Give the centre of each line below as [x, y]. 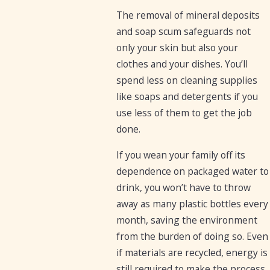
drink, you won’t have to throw [183, 187]
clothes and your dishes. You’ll [182, 64]
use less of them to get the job [184, 113]
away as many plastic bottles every [192, 203]
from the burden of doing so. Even [192, 236]
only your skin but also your [177, 48]
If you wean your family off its [181, 155]
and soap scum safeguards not [183, 32]
